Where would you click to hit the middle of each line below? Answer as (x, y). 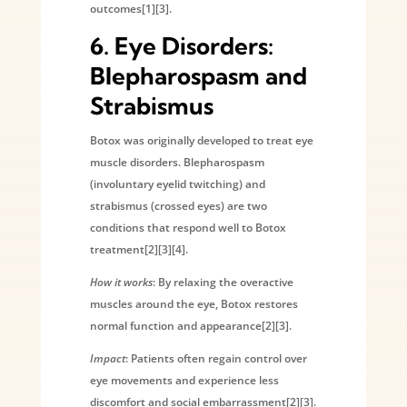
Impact (107, 358)
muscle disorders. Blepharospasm (177, 162)
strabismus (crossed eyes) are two (178, 205)
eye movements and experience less (184, 380)
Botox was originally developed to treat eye (201, 140)
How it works (121, 282)
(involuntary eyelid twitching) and (177, 184)
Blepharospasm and (198, 75)
